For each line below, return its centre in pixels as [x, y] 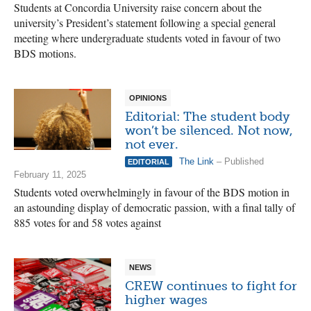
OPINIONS [148, 98]
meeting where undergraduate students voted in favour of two [147, 38]
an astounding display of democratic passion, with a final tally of [154, 207]
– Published [239, 161]
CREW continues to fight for [211, 286]
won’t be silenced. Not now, [209, 131]
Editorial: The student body [208, 117]
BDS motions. [45, 53]
